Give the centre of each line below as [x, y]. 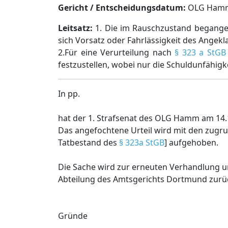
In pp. [69, 94]
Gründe [73, 216]
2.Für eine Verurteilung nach [117, 52]
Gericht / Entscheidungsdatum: [122, 8]
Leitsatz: [75, 28]
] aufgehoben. [191, 142]
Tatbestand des [89, 142]
